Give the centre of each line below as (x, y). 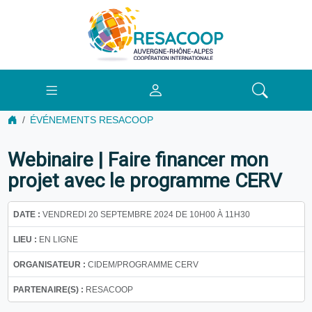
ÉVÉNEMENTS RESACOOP (91, 120)
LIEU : (25, 239)
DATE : (26, 214)
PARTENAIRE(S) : (48, 289)
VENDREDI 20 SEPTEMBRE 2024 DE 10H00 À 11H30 (145, 214)
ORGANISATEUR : (49, 264)
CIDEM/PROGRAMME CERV (142, 264)
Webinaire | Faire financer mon (138, 159)
